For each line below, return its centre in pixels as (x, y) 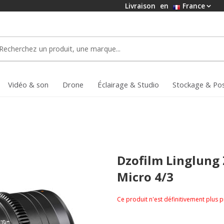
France (193, 6)
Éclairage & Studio (128, 85)
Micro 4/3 (145, 176)
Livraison (141, 6)
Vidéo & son (28, 85)
